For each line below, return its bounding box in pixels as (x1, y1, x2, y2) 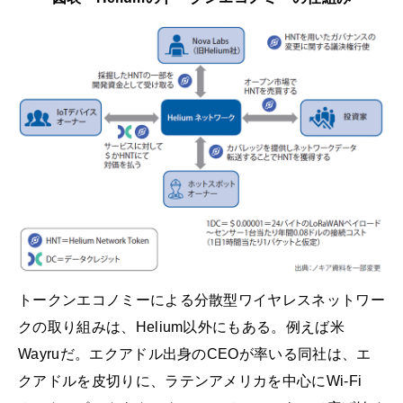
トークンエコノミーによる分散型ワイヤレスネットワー (18, 291, 385, 308)
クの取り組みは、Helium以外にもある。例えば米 (18, 318, 345, 335)
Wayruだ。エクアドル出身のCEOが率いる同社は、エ (18, 345, 372, 362)
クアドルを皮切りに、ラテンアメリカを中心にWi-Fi (18, 372, 363, 389)
